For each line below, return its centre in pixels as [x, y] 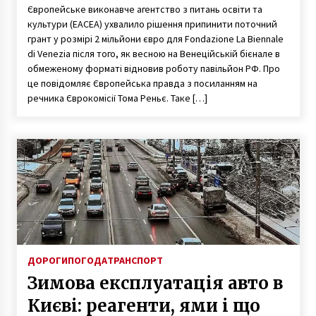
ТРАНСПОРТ [135, 260]
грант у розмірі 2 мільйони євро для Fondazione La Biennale [155, 38]
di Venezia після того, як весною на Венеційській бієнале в [153, 53]
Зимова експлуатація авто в [155, 283]
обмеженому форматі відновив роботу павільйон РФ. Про [153, 68]
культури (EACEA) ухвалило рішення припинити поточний [152, 24]
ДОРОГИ [47, 260]
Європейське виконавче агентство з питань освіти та [145, 9]
